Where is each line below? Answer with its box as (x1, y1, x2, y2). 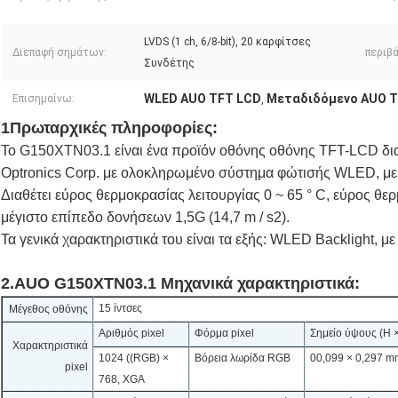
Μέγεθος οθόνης (9, 303, 88, 316)
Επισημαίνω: (12, 92, 75, 106)
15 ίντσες (99, 302, 142, 315)
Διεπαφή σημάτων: (12, 46, 107, 60)
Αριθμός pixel (99, 327, 164, 340)
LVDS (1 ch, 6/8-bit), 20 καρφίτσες (144, 36, 311, 49)
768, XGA (99, 373, 145, 386)
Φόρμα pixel (195, 327, 254, 340)
